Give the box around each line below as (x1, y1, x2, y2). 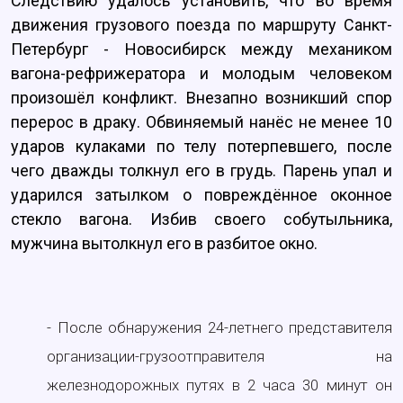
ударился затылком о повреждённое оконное (11, 185, 392, 205)
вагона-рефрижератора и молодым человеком (11, 64, 392, 84)
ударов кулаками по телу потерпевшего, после (11, 137, 392, 157)
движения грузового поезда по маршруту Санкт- (11, 15, 392, 35)
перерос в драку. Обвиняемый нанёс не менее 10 (11, 112, 392, 132)
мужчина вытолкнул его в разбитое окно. (11, 234, 318, 254)
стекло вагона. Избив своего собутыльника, (11, 210, 392, 229)
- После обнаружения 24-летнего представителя (47, 318, 392, 337)
